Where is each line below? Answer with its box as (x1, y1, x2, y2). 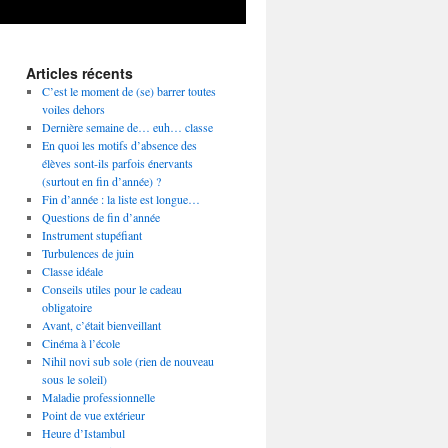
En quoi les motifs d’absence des (41, 137, 197, 153)
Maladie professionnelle (41, 389, 155, 405)
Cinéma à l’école (41, 335, 120, 351)
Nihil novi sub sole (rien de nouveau (41, 353, 214, 369)
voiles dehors (41, 101, 105, 117)
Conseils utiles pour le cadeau (41, 281, 182, 297)
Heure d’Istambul (41, 425, 125, 441)
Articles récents (26, 63, 133, 83)
